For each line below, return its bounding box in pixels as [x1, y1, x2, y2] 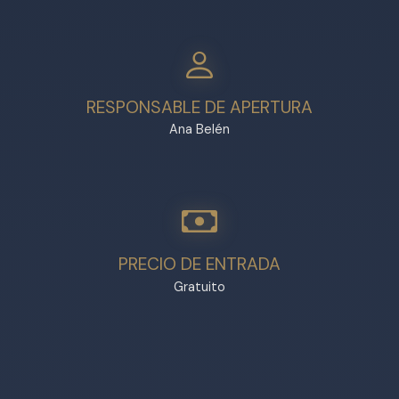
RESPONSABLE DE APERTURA [86, 95, 313, 118]
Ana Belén [169, 121, 230, 138]
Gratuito [174, 279, 225, 296]
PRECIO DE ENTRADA [118, 253, 281, 276]
